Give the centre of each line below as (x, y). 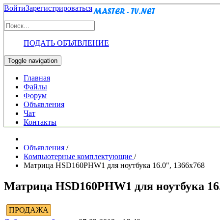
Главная (37, 78)
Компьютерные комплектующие (79, 156)
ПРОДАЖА (29, 210)
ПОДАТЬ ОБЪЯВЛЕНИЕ (66, 43)
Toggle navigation (33, 61)
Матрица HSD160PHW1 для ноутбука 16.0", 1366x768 (114, 165)
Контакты (40, 122)
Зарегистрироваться (59, 8)
